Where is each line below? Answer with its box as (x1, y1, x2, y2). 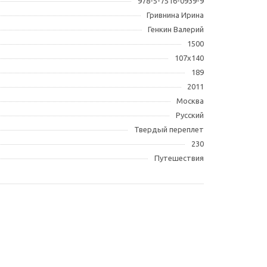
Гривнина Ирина (147, 10, 204, 19)
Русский (176, 110, 204, 119)
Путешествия (154, 153, 204, 162)
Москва (176, 96, 204, 105)
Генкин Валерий (148, 24, 204, 33)
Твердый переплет (134, 125, 204, 133)
